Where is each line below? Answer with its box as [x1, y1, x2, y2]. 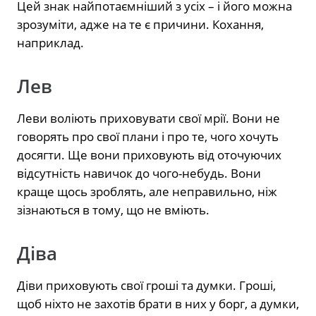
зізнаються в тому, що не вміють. [17, 201, 209, 218]
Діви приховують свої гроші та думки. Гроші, [17, 276, 276, 293]
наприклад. [17, 34, 84, 51]
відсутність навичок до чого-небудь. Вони [17, 164, 261, 181]
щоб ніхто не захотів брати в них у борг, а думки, [17, 295, 299, 312]
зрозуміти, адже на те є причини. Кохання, [17, 16, 264, 32]
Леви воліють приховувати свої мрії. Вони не [17, 109, 280, 126]
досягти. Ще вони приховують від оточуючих [17, 146, 281, 163]
